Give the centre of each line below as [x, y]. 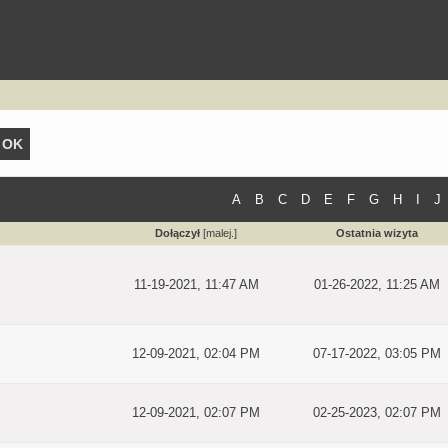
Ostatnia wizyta [377, 233]
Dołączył [177, 233]
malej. [220, 233]
